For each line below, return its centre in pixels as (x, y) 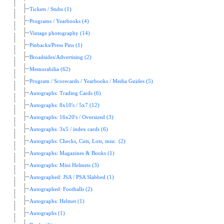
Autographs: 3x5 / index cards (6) (69, 129)
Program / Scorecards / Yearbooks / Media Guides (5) (91, 81)
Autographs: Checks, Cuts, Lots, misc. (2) (77, 141)
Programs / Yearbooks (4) (59, 21)
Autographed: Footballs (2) (61, 189)
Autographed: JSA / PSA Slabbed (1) (72, 177)
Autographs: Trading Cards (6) (65, 93)
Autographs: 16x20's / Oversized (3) (71, 117)
